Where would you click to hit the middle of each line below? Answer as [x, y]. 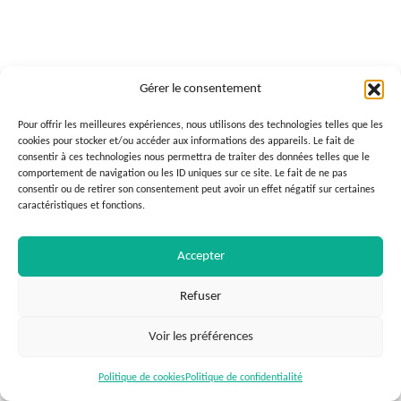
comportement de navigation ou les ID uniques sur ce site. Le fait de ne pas [183, 174]
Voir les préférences [200, 337]
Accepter [200, 256]
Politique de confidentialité [244, 378]
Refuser [200, 296]
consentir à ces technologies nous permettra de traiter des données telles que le [194, 158]
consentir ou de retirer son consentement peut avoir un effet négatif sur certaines [196, 190]
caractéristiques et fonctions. [81, 206]
